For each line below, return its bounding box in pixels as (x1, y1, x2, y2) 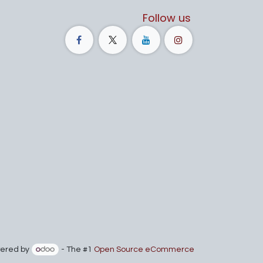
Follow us (142, 11, 191, 25)
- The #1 (59, 245, 94, 254)
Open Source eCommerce (94, 245, 194, 254)
